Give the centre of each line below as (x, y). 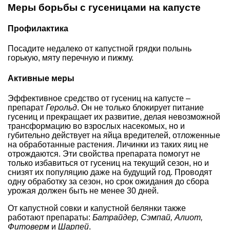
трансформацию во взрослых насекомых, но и (96, 126)
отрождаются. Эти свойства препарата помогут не (104, 154)
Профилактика (38, 29)
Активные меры (41, 78)
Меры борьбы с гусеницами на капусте (104, 7)
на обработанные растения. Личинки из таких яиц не (108, 145)
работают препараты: (50, 217)
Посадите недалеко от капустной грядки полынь (100, 49)
